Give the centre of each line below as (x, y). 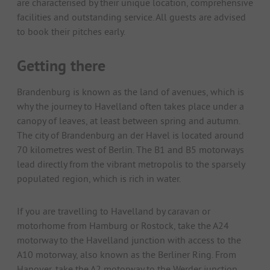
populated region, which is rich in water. (99, 179)
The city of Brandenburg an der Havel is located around (130, 135)
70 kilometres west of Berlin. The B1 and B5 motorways (130, 150)
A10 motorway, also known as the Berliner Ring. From (127, 255)
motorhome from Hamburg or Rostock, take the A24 (123, 226)
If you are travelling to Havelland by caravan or (114, 211)
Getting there (61, 66)
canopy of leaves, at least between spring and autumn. (128, 121)
